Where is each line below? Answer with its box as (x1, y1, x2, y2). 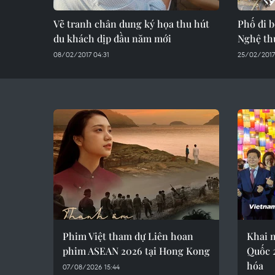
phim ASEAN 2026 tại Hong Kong (63, 244, 210, 257)
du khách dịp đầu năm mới (53, 32, 171, 45)
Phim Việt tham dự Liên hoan (63, 230, 193, 242)
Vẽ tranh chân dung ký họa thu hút (53, 17, 209, 30)
